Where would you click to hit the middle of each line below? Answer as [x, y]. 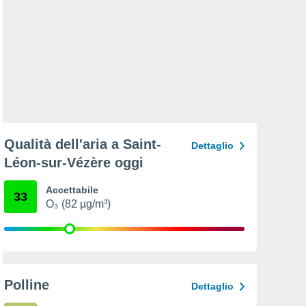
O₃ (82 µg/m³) [78, 204]
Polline [27, 285]
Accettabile [72, 190]
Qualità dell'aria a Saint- [83, 144]
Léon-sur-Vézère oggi [74, 163]
